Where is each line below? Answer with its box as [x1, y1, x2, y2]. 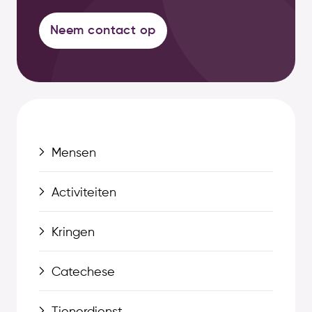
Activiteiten [52, 187, 116, 200]
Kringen [52, 226, 95, 240]
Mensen [52, 147, 96, 160]
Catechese [52, 266, 115, 279]
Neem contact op [50, 24, 156, 38]
